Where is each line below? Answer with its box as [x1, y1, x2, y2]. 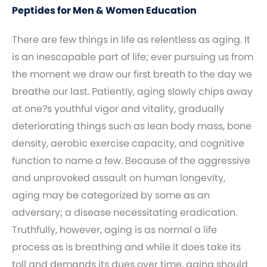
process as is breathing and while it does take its [12, 240, 241, 254]
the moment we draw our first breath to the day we [12, 67, 252, 81]
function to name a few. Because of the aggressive [12, 154, 250, 167]
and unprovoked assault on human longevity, [12, 171, 225, 185]
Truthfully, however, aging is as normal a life [12, 223, 217, 237]
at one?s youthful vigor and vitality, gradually [12, 102, 224, 116]
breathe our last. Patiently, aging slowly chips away [12, 85, 253, 98]
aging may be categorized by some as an [12, 188, 210, 202]
